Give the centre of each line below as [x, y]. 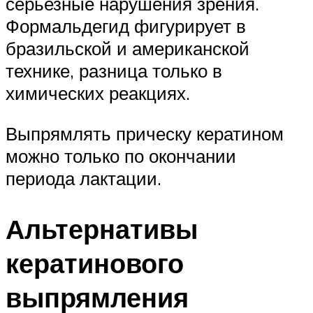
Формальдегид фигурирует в [126, 26]
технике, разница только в [114, 71]
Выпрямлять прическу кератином [145, 134]
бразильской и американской [128, 49]
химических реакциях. [98, 93]
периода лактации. [83, 179]
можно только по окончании [121, 156]
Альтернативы [102, 228]
